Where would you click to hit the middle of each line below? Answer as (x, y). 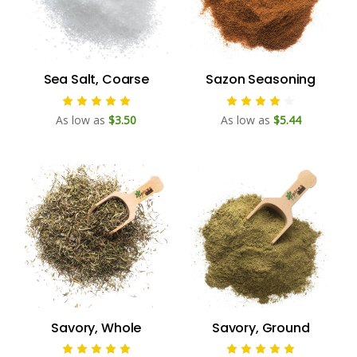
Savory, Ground (261, 328)
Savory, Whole (96, 328)
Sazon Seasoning (261, 80)
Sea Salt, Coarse (96, 80)
